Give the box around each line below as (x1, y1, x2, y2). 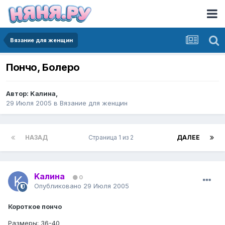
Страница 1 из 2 (88, 134, 137, 142)
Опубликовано (34, 182, 83, 190)
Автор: (6, 89, 30, 98)
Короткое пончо (8, 202, 62, 211)
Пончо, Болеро (6, 61, 80, 74)
